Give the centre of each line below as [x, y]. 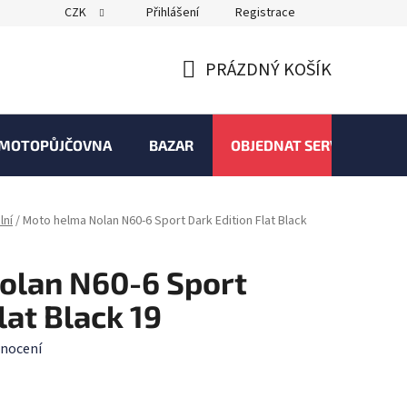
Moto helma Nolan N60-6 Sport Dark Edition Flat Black [165, 221]
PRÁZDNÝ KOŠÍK [268, 70]
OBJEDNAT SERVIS [291, 145]
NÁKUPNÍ [218, 91]
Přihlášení [173, 13]
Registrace [265, 13]
